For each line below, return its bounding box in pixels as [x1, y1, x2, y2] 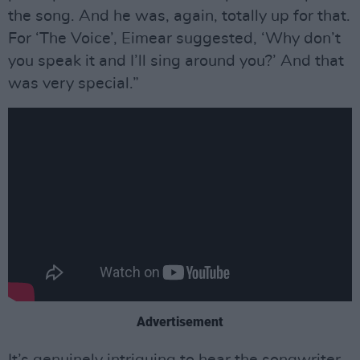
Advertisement [137, 313, 223, 329]
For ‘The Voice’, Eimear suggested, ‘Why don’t [8, 31, 341, 47]
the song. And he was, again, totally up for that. [8, 8, 350, 25]
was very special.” [8, 76, 139, 92]
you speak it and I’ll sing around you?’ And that [8, 53, 344, 70]
